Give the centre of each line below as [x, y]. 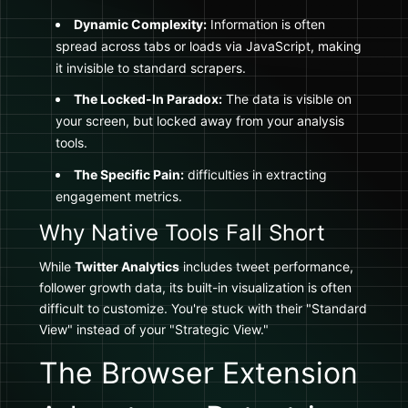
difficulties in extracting [255, 174]
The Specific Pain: [128, 174]
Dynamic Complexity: [140, 24]
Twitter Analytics [127, 267]
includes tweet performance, [266, 267]
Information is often [265, 24]
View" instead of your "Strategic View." [154, 330]
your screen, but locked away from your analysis [199, 121]
